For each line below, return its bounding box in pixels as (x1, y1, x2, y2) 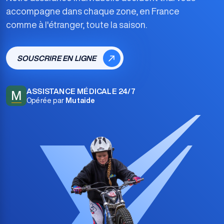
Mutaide (64, 96, 95, 104)
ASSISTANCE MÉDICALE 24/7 (26, 87, 135, 95)
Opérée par (26, 96, 64, 104)
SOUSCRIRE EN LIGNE (17, 54, 98, 62)
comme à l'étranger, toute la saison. (6, 20, 147, 29)
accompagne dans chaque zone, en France (6, 6, 179, 15)
